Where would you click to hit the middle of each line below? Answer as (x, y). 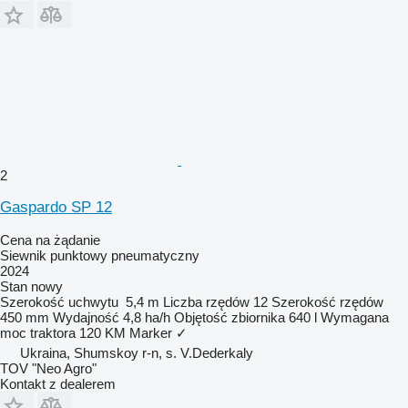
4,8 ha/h (147, 317)
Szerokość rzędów (327, 301)
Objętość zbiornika (229, 317)
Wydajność (86, 317)
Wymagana (355, 317)
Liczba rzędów (206, 301)
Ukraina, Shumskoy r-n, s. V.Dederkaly (137, 352)
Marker (151, 332)
